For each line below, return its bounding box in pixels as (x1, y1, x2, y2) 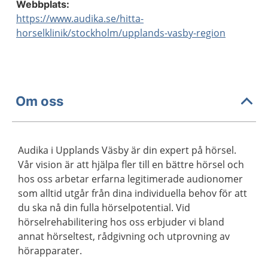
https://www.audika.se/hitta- (16, 12, 144, 25)
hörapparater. (18, 244, 82, 257)
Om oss (16, 93, 63, 109)
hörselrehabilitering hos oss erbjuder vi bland (18, 215, 224, 229)
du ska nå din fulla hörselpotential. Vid (18, 201, 190, 214)
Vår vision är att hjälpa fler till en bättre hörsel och (18, 158, 244, 171)
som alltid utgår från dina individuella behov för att (18, 187, 247, 200)
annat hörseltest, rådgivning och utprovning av (18, 230, 230, 243)
